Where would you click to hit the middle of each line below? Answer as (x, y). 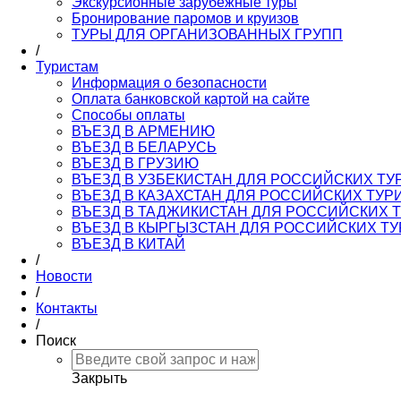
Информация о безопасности (169, 83)
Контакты (67, 308)
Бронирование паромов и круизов (185, 18)
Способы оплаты (128, 115)
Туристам (67, 67)
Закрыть (99, 378)
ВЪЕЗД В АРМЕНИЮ (143, 131)
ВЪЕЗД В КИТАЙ (128, 244)
